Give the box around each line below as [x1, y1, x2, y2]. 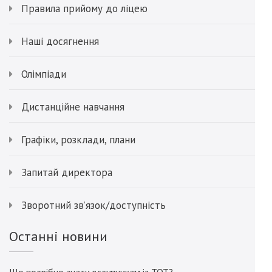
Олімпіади [21, 67, 66, 81]
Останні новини [9, 228, 107, 245]
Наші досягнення [21, 35, 99, 48]
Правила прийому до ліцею [21, 2, 148, 15]
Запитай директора [21, 166, 112, 179]
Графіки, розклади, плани [21, 133, 135, 146]
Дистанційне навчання [21, 100, 124, 114]
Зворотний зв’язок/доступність [21, 199, 166, 212]
